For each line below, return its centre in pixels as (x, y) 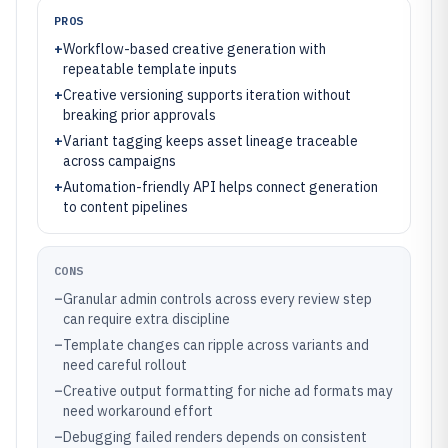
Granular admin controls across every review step (217, 299)
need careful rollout (125, 365)
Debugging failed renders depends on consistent (215, 437)
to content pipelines (125, 207)
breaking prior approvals (139, 115)
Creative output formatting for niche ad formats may (228, 391)
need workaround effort (138, 411)
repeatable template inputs (150, 69)
